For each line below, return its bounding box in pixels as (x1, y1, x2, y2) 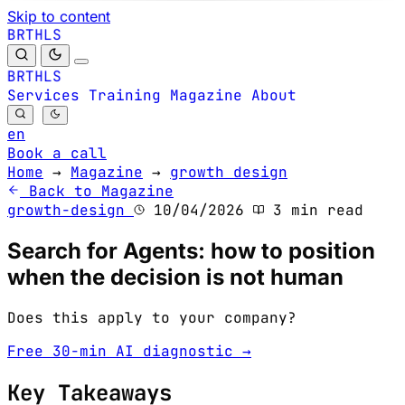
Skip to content (7, 7, 110, 25)
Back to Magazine (29, 182, 174, 201)
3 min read (264, 201, 363, 220)
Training (89, 86, 161, 105)
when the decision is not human (7, 263, 344, 290)
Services (7, 86, 80, 105)
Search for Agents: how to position (7, 237, 375, 264)
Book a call (7, 144, 107, 163)
